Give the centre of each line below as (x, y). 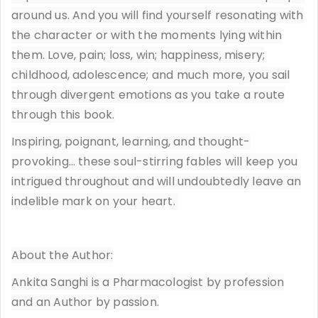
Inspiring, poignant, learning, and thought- (131, 141)
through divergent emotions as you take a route (148, 94)
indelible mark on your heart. (95, 201)
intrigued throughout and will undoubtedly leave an (157, 181)
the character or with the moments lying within (147, 35)
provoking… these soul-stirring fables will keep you (155, 161)
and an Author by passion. (85, 302)
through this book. (63, 114)
